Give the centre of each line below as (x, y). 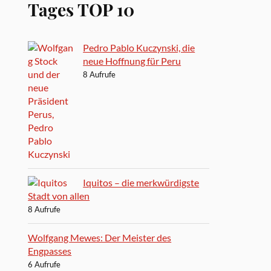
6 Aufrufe (44, 264)
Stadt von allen (59, 195)
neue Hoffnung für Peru (132, 60)
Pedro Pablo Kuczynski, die (139, 47)
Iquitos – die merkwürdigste (141, 182)
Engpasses (50, 250)
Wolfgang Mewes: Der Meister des (100, 237)
